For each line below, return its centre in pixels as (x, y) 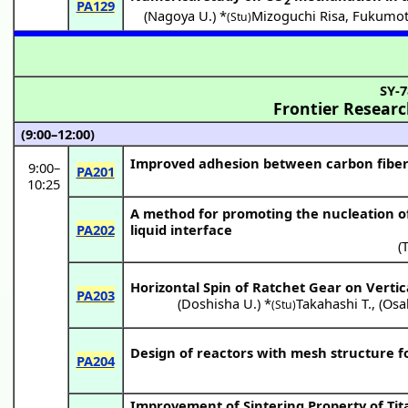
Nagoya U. (180, 15)
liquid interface (181, 229)
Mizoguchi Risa (299, 15)
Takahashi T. (334, 303)
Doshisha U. (219, 303)
